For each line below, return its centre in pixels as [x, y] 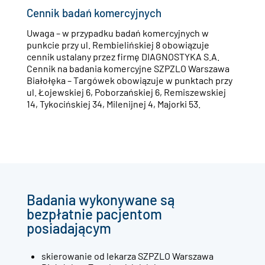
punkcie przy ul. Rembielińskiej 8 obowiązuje [118, 45]
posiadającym [69, 228]
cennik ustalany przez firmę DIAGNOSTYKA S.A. [123, 57]
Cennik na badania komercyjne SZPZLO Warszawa [128, 69]
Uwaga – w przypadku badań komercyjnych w [117, 33]
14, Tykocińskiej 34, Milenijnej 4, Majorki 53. [113, 104]
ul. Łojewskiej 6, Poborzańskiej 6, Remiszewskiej [126, 92]
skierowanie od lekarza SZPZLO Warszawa [127, 256]
